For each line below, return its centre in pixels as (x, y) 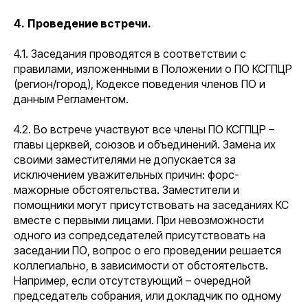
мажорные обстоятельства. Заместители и (126, 190)
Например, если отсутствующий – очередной (132, 280)
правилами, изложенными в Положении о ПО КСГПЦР (153, 69)
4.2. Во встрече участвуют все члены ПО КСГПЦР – (144, 129)
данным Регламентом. (71, 99)
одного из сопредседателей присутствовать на (140, 235)
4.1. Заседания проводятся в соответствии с (130, 54)
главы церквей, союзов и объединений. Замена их (145, 144)
